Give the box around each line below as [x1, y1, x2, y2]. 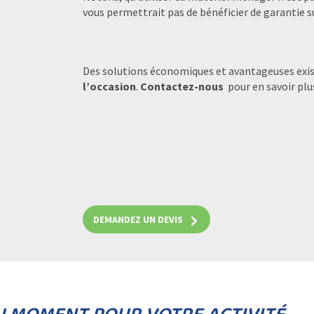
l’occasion [83, 78, 136, 93]
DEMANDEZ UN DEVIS [93, 212, 185, 226]
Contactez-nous [140, 78, 224, 93]
